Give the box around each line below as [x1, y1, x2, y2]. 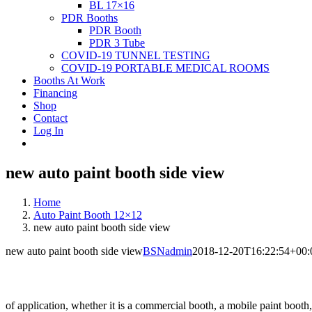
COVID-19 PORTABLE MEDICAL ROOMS [61, 62, 270, 74]
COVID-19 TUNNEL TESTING [61, 49, 210, 61]
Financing [33, 87, 77, 99]
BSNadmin [143, 244, 192, 257]
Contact [33, 112, 68, 124]
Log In [33, 125, 63, 136]
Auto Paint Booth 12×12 [33, 208, 142, 221]
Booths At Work [33, 75, 105, 86]
